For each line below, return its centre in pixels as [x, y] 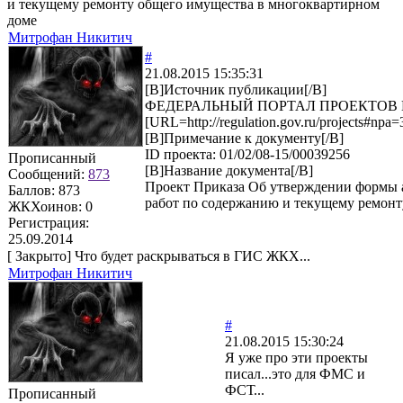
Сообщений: [48, 174]
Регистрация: [49, 222]
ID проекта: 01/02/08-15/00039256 [247, 154]
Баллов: [33, 190]
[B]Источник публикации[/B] [236, 89]
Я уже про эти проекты [296, 357]
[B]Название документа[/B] [229, 170]
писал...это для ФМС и [295, 373]
